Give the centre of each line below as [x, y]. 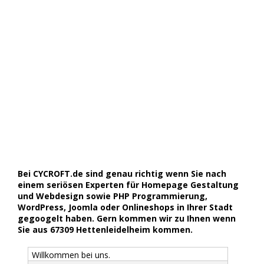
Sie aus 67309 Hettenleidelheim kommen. [105, 229]
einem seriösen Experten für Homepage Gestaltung [128, 184]
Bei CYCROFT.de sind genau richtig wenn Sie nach [122, 173]
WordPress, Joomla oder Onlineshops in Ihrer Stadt [125, 207]
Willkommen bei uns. [71, 255]
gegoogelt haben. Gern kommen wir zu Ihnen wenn [127, 218]
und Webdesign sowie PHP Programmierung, [113, 196]
